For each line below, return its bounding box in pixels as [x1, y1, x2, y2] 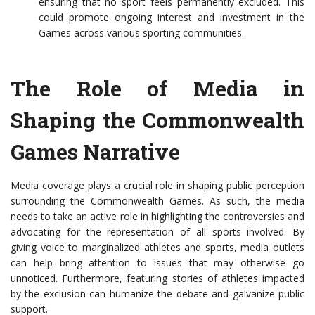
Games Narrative [11, 138, 180, 166]
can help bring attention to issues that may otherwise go [11, 256, 304, 270]
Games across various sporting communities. [39, 26, 244, 40]
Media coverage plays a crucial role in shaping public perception [11, 179, 304, 193]
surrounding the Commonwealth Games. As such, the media [11, 194, 304, 208]
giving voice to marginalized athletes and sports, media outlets [11, 240, 304, 255]
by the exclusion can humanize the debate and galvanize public [11, 287, 304, 301]
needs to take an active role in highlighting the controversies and [11, 210, 304, 224]
